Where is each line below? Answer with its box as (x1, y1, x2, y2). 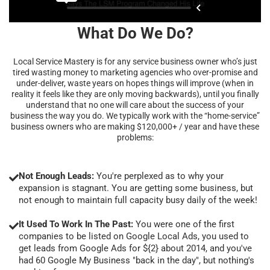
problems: (116, 132, 154, 142)
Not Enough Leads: (19, 170, 94, 181)
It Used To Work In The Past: (19, 218, 133, 230)
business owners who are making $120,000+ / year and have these (11, 121, 259, 131)
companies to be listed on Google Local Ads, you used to (19, 230, 249, 242)
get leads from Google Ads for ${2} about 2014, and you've (19, 242, 252, 254)
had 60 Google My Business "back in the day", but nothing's (19, 254, 254, 266)
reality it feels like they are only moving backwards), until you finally (11, 89, 259, 99)
